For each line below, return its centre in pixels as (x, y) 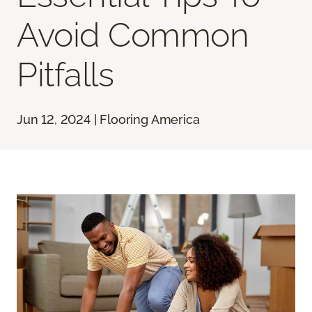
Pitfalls (65, 75)
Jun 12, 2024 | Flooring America (108, 120)
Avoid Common (133, 35)
